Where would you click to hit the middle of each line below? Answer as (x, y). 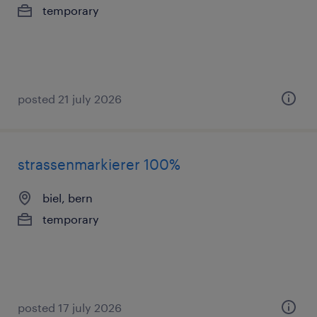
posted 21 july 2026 (70, 99)
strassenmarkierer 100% (99, 164)
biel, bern (68, 198)
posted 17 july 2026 (70, 307)
